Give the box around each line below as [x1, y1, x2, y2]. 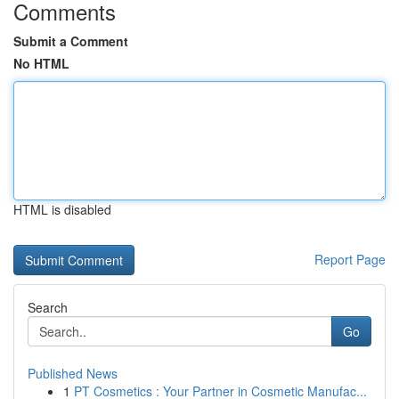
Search [28, 298, 68, 316]
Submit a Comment [13, 32, 128, 50]
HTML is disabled [13, 200, 111, 218]
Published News [28, 364, 118, 382]
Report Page [314, 250, 386, 268]
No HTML [13, 54, 69, 72]
